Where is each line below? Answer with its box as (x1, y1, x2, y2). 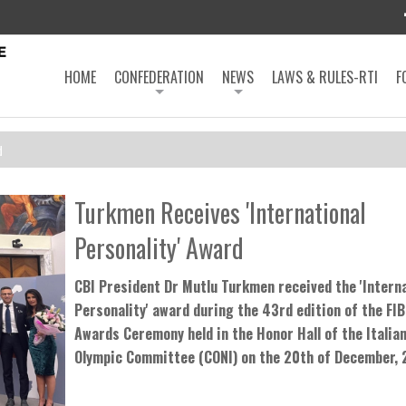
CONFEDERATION (114, 66, 204, 88)
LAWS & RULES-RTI (272, 66, 378, 88)
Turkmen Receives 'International (73, 194, 366, 231)
